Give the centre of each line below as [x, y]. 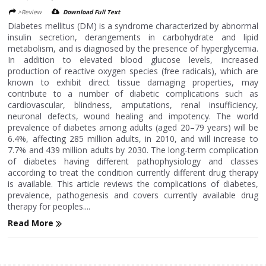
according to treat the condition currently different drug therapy [133, 172]
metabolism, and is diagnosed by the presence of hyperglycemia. [133, 48]
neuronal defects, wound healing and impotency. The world [133, 116]
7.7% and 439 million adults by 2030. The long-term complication [133, 150]
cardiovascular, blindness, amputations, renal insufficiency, [133, 105]
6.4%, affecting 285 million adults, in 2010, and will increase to [133, 139]
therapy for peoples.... [49, 206]
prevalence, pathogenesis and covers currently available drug [133, 195]
